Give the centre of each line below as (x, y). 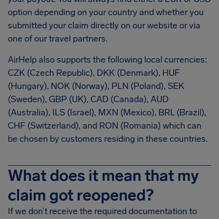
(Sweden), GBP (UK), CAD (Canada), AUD (88, 99)
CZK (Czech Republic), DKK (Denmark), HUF (94, 73)
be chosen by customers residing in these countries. (108, 139)
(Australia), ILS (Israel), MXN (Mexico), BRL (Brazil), (107, 112)
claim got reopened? (81, 195)
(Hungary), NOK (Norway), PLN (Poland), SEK (96, 86)
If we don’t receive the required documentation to (102, 211)
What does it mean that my (103, 175)
